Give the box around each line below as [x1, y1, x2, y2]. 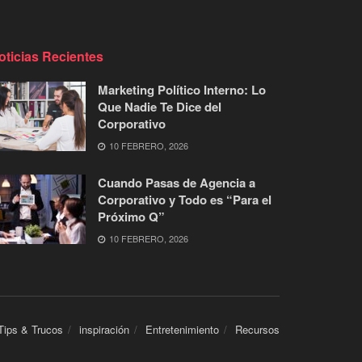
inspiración [79, 322, 129, 338]
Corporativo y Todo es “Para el [98, 191, 271, 209]
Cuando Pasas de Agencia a [98, 174, 255, 192]
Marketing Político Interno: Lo [98, 81, 266, 99]
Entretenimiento [145, 322, 219, 338]
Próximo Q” [98, 208, 165, 226]
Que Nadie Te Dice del [98, 98, 221, 116]
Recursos [235, 322, 280, 338]
